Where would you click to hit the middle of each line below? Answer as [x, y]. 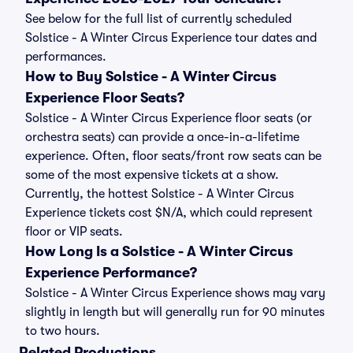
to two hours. [63, 331]
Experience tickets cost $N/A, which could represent [169, 213]
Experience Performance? [111, 273]
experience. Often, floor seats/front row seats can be [173, 156]
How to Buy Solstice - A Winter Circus [151, 76]
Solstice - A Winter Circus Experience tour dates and [171, 38]
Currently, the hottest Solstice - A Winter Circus [160, 194]
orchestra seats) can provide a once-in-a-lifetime [162, 137]
